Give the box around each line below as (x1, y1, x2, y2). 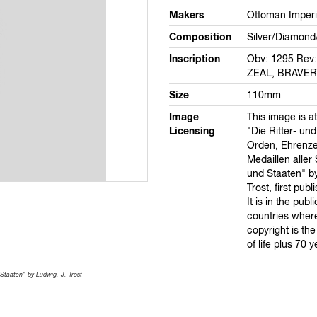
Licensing (169, 125, 215, 137)
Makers (169, 8, 204, 21)
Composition (169, 30, 231, 43)
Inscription (169, 52, 220, 65)
